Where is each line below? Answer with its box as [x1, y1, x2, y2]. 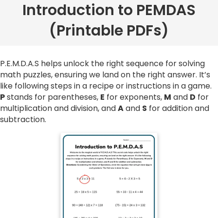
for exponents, [105, 91, 164, 103]
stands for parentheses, [5, 91, 100, 103]
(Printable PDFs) [49, 20, 169, 41]
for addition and [147, 103, 209, 114]
